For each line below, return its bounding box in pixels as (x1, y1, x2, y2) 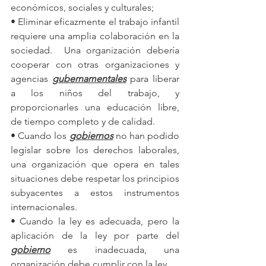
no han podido (113, 129, 179, 141)
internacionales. (11, 201, 77, 213)
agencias (11, 72, 52, 84)
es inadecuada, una (50, 243, 179, 255)
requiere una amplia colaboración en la (11, 30, 179, 42)
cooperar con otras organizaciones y (11, 58, 179, 70)
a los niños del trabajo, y (11, 87, 179, 99)
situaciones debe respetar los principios (11, 172, 179, 184)
